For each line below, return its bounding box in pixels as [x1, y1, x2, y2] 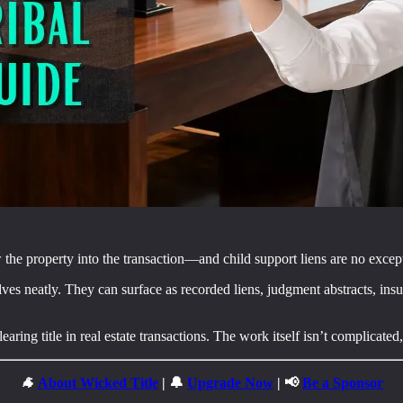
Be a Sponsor [302, 374, 383, 390]
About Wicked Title [38, 374, 158, 390]
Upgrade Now [187, 374, 273, 390]
